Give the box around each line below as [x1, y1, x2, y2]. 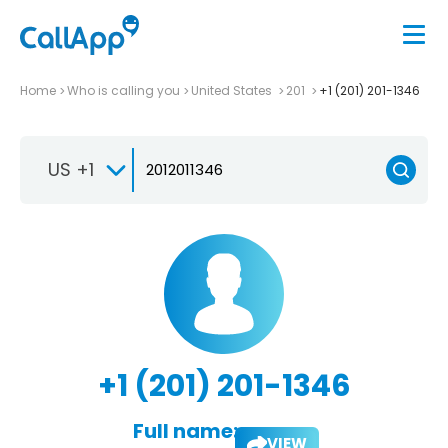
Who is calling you [67, 81, 180, 99]
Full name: [132, 416, 238, 445]
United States [191, 81, 275, 99]
